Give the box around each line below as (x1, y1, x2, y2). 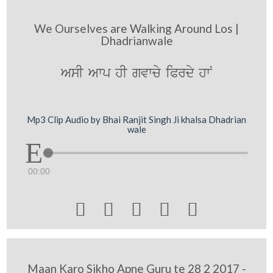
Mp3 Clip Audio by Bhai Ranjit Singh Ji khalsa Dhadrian (27, 114, 246, 125)
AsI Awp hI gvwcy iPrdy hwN (61, 63, 212, 83)
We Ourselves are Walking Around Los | (34, 21, 239, 35)
